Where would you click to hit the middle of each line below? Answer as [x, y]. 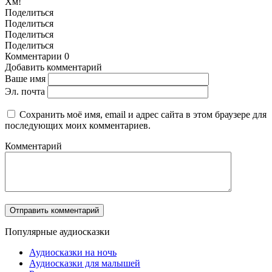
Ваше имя [25, 79]
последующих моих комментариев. [78, 126]
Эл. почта [25, 92]
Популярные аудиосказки [57, 232]
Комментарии [33, 56]
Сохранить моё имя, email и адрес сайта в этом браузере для [143, 115]
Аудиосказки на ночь [73, 253]
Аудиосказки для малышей [85, 263]
